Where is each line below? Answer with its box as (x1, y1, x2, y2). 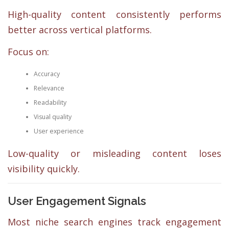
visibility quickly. (8, 163, 80, 175)
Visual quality (33, 112, 72, 121)
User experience (33, 126, 84, 135)
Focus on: (8, 45, 49, 58)
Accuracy (33, 69, 60, 78)
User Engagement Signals (8, 194, 146, 208)
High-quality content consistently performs (8, 8, 221, 21)
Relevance (33, 83, 64, 93)
